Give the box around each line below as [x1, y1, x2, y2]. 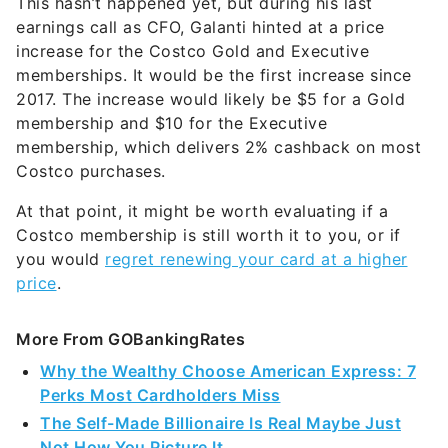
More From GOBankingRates [16, 293, 245, 314]
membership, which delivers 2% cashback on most [16, 101, 421, 122]
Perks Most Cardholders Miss [40, 349, 281, 370]
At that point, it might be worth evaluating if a [16, 165, 388, 186]
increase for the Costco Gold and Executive [16, 5, 369, 26]
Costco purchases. [16, 125, 166, 146]
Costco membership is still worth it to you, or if [16, 189, 401, 210]
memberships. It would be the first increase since [16, 29, 412, 50]
